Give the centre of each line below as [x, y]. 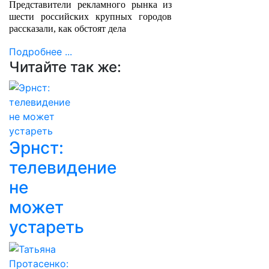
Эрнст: [36, 148]
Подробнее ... [41, 52]
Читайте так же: [65, 67]
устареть [47, 227]
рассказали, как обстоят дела [69, 29]
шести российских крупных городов [91, 17]
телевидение [63, 168]
